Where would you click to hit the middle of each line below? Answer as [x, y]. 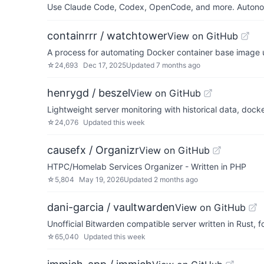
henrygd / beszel [89, 93]
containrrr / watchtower [107, 36]
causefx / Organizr [93, 150]
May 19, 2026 [101, 179]
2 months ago [176, 179]
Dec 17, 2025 [105, 65]
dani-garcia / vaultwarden [111, 207]
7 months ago [178, 65]
